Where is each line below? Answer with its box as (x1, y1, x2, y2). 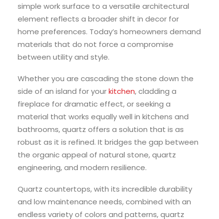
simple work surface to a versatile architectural (18, 1, 189, 12)
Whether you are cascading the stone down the (18, 73, 194, 84)
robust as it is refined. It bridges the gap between (18, 137, 198, 148)
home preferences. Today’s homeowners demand (18, 26, 201, 37)
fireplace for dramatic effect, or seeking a (18, 99, 171, 109)
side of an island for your (18, 86, 109, 97)
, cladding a (135, 86, 176, 97)
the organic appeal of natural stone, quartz (18, 150, 176, 160)
